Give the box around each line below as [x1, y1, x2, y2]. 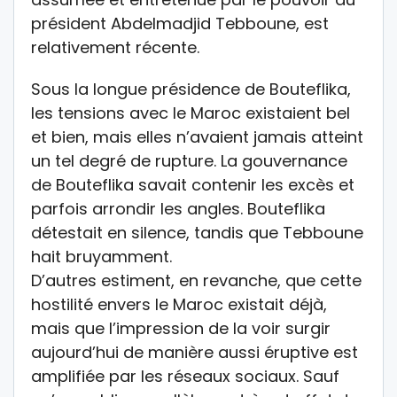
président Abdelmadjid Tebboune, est [31, 12, 329, 35]
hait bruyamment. [31, 245, 172, 268]
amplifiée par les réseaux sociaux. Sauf [31, 364, 339, 387]
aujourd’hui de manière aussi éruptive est [31, 340, 358, 363]
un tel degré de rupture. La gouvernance [31, 149, 347, 172]
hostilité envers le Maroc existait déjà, [31, 292, 327, 315]
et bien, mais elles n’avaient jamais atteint [31, 125, 363, 148]
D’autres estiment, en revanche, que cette [31, 269, 362, 292]
